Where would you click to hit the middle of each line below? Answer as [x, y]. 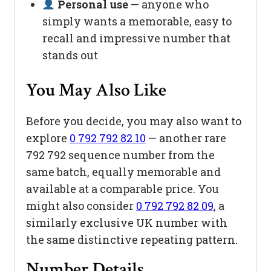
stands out [70, 55]
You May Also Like [96, 91]
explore [48, 138]
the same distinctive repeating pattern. [132, 240]
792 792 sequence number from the [120, 155]
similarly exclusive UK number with [127, 223]
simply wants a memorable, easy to [137, 21]
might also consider [81, 206]
